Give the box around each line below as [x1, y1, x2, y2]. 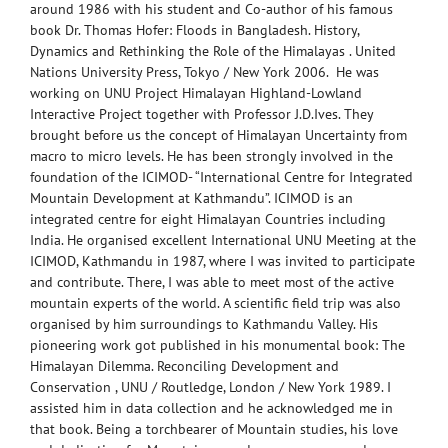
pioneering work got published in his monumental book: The [30, 335, 405, 354]
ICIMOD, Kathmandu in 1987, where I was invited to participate [30, 251, 415, 270]
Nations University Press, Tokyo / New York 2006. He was [30, 62, 379, 81]
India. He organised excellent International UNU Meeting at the [30, 230, 416, 249]
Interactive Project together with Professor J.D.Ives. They [30, 104, 373, 123]
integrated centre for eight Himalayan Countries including [30, 209, 386, 228]
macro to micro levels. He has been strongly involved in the [30, 146, 393, 165]
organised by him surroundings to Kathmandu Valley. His [30, 314, 378, 333]
